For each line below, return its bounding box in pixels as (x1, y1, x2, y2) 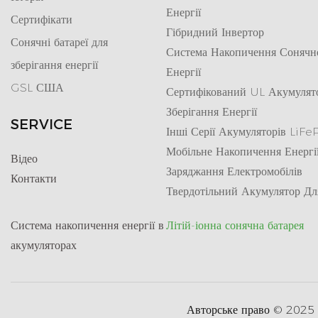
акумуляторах (11, 238, 77, 253)
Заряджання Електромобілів (166, 165, 302, 179)
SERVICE (11, 116, 72, 133)
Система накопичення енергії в (11, 219, 164, 233)
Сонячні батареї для (11, 35, 108, 50)
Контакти (11, 172, 57, 186)
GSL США (11, 81, 64, 95)
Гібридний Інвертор (166, 26, 264, 40)
